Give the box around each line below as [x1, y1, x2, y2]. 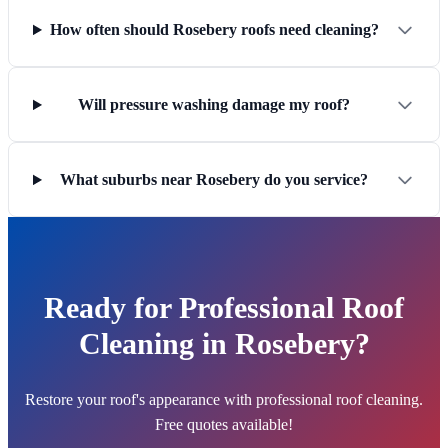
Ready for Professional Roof [44, 291, 404, 325]
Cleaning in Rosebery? [78, 327, 370, 361]
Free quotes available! [155, 416, 293, 434]
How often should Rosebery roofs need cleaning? [49, 21, 379, 39]
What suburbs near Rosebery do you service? [60, 171, 369, 189]
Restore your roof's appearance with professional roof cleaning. [25, 391, 423, 409]
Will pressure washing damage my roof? [78, 96, 351, 114]
